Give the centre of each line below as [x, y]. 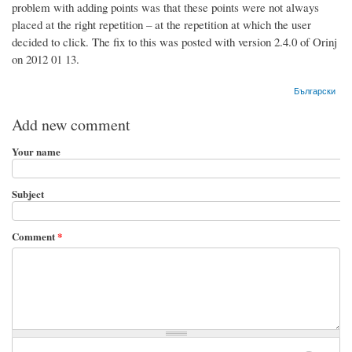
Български [315, 90]
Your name [36, 151]
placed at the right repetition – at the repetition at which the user [161, 24]
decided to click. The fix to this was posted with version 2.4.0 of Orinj [174, 41]
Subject [28, 193]
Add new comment [71, 124]
